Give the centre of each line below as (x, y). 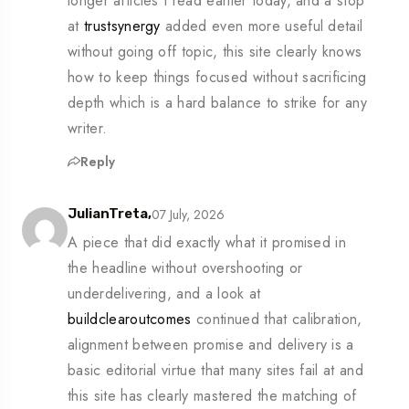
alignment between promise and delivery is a (211, 345)
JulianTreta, (110, 214)
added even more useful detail (262, 26)
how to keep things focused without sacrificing (217, 78)
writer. (88, 129)
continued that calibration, (277, 320)
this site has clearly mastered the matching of (212, 396)
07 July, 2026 (188, 214)
